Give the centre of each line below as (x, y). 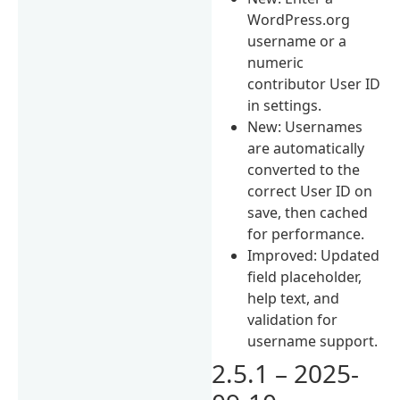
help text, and (294, 298)
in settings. (285, 105)
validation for (293, 319)
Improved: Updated (314, 255)
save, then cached (308, 212)
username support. (313, 341)
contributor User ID (314, 83)
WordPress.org (299, 19)
